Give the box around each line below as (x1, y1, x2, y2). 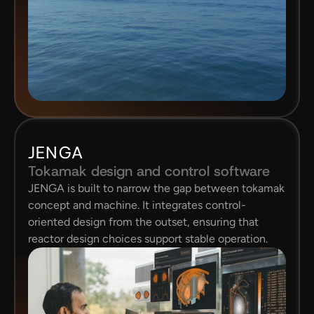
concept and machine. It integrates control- (28, 198, 246, 212)
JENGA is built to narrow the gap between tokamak (28, 182, 285, 195)
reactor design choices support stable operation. (28, 232, 268, 245)
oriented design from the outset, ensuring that (28, 215, 259, 228)
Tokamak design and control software (28, 162, 270, 180)
